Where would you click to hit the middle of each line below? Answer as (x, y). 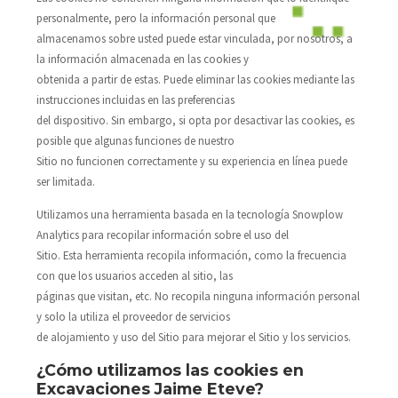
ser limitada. (65, 181)
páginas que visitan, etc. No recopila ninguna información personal (198, 296)
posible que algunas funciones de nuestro (135, 140)
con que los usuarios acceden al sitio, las (134, 276)
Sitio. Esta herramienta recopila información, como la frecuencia (191, 255)
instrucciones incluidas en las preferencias (135, 99)
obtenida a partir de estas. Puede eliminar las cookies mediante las (195, 79)
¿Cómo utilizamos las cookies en (170, 370)
